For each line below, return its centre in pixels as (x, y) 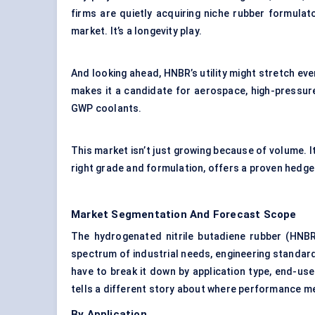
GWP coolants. (107, 109)
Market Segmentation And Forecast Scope (184, 215)
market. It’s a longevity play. (136, 31)
